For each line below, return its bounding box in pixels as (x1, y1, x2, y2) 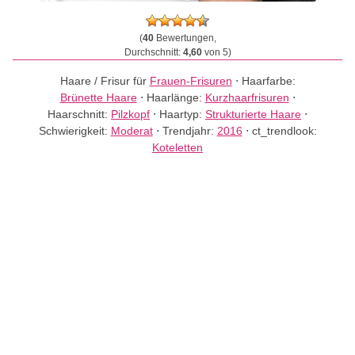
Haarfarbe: (241, 74, 296, 87)
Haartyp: (159, 108, 205, 120)
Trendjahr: (162, 124, 217, 137)
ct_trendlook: (251, 124, 317, 137)
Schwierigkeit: (38, 124, 111, 137)
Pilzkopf (111, 108, 150, 120)
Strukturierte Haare (205, 108, 301, 120)
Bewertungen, (153, 32, 216, 44)
